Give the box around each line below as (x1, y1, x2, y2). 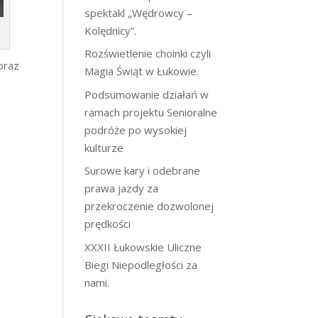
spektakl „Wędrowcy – (84, 5, 193, 20)
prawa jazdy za (84, 181, 159, 195)
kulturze (84, 140, 124, 155)
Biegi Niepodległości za (84, 257, 198, 272)
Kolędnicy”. (84, 23, 137, 38)
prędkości (84, 216, 131, 231)
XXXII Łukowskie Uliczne (84, 239, 202, 254)
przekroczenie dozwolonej (84, 199, 214, 213)
